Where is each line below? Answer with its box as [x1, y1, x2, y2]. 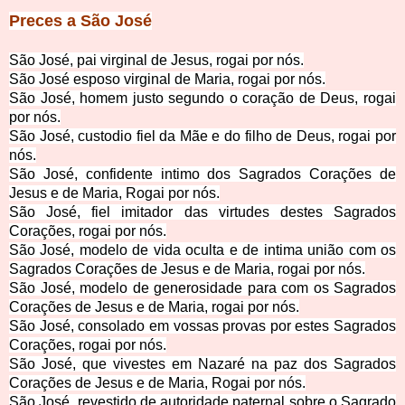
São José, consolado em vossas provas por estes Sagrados [9, 318, 396, 334]
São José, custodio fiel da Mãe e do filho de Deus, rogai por [9, 128, 396, 145]
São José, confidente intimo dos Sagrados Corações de [9, 166, 396, 183]
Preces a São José [9, 12, 152, 31]
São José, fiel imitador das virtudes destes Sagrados [9, 204, 396, 221]
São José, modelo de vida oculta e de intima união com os [9, 242, 396, 259]
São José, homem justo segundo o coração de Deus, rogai [9, 90, 396, 107]
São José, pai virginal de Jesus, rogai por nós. [9, 52, 304, 69]
